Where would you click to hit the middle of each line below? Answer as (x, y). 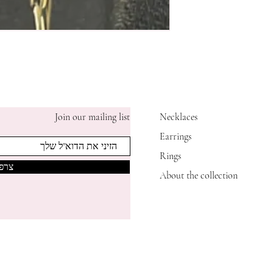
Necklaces (179, 117)
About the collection (199, 175)
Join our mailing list (92, 117)
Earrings (175, 136)
